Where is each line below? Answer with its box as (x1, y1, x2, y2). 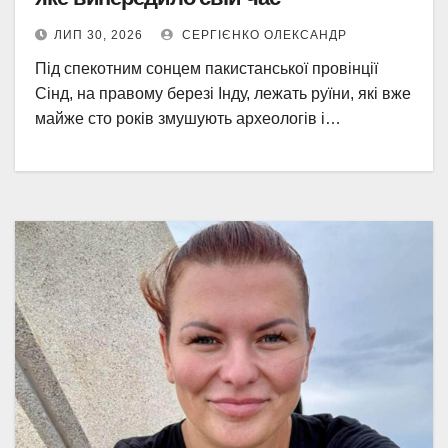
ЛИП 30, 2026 (54, 28, 143, 42)
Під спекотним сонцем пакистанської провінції (35, 60, 378, 77)
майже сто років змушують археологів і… (35, 110, 341, 127)
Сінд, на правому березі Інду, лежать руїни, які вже (35, 85, 411, 102)
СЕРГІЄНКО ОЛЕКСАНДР (178, 28, 347, 42)
